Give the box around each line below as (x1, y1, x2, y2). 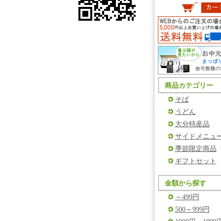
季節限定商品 (175, 145, 217, 152)
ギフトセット (175, 157, 217, 165)
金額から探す (164, 180, 206, 187)
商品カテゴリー (164, 82, 213, 89)
